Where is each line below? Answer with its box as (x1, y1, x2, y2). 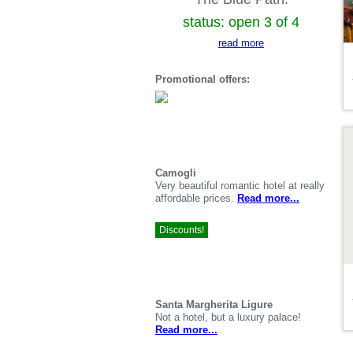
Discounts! (159, 225, 204, 236)
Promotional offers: (155, 73, 250, 86)
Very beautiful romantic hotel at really (155, 180, 325, 192)
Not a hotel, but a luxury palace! (155, 311, 301, 324)
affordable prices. (155, 192, 237, 205)
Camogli (155, 167, 196, 180)
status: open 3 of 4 (183, 14, 299, 31)
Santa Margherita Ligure (155, 299, 273, 311)
